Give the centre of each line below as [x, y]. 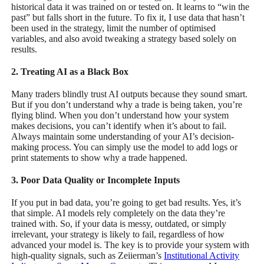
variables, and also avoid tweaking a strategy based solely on [124, 38]
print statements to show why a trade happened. [100, 157]
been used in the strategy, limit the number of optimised [114, 28]
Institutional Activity [202, 255]
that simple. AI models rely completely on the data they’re [118, 213]
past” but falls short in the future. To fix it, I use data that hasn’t [128, 17]
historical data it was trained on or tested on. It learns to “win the [131, 6]
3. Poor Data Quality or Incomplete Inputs [96, 180]
